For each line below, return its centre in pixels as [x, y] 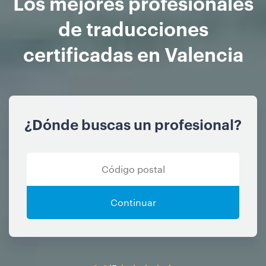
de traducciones [133, 27]
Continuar [133, 202]
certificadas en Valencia [133, 53]
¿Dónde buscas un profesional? [133, 124]
